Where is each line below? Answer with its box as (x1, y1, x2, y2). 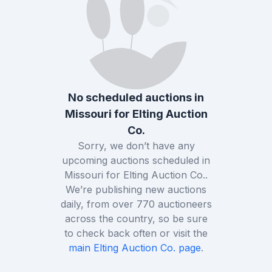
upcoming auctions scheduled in (62, 154, 210, 167)
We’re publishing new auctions (66, 183, 206, 196)
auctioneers (154, 198, 212, 211)
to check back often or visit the (64, 227, 208, 240)
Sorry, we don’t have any (77, 140, 195, 152)
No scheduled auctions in (68, 91, 204, 104)
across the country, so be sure (64, 212, 208, 225)
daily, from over (60, 198, 137, 211)
